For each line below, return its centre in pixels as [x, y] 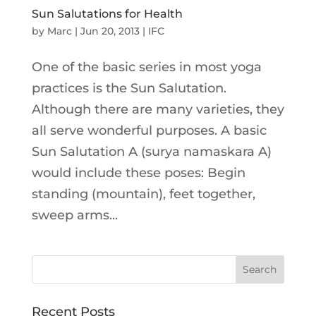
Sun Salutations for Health [107, 14]
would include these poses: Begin [138, 173]
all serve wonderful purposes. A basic [149, 130]
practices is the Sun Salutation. [129, 88]
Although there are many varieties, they [158, 109]
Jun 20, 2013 [110, 31]
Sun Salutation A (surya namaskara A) [151, 152]
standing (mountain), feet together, [143, 194]
